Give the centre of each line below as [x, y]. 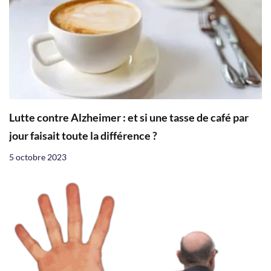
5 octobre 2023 [38, 157]
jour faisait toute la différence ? [83, 135]
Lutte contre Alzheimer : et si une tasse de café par [129, 117]
